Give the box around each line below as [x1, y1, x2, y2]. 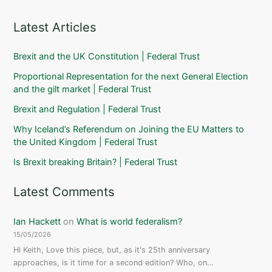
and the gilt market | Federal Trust [13, 84, 152, 95]
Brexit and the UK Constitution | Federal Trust [13, 51, 200, 63]
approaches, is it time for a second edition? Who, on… [13, 258, 214, 268]
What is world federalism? [76, 216, 183, 227]
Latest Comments [13, 185, 115, 200]
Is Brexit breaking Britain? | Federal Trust [13, 157, 178, 168]
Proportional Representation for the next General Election [13, 71, 249, 83]
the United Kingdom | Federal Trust [13, 137, 158, 148]
